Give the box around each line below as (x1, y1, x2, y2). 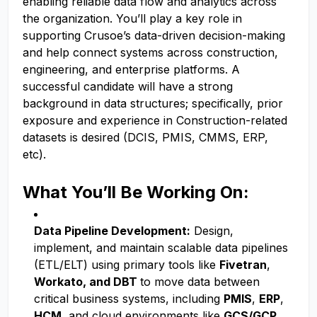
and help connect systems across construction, (23, 45, 278, 59)
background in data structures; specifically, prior (23, 96, 283, 110)
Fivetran (219, 258, 267, 272)
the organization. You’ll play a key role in (23, 11, 242, 25)
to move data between (140, 275, 260, 289)
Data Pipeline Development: (34, 224, 190, 238)
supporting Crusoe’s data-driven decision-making (23, 28, 285, 42)
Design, (190, 224, 234, 238)
